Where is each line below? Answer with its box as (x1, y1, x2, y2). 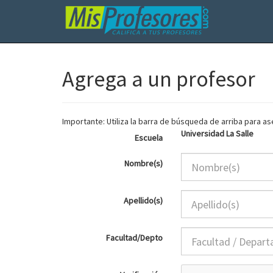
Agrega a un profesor (62, 65, 255, 93)
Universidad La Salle (181, 128, 253, 139)
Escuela (135, 132, 163, 143)
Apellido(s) (124, 195, 163, 206)
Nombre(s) (124, 158, 163, 169)
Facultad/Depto (106, 232, 163, 243)
